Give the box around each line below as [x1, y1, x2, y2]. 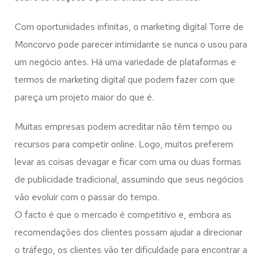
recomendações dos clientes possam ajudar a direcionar [15, 226, 242, 238]
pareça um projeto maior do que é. [15, 91, 154, 103]
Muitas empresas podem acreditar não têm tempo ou [15, 120, 232, 133]
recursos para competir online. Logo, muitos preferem [15, 138, 233, 150]
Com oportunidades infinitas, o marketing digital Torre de [15, 21, 244, 33]
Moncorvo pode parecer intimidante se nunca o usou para [15, 38, 247, 50]
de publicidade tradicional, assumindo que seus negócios [15, 173, 244, 186]
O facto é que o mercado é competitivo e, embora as [15, 208, 231, 221]
